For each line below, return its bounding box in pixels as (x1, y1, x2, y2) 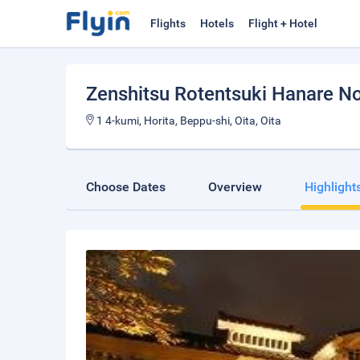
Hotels (200, 17, 234, 30)
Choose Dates (86, 179, 166, 194)
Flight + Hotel (248, 17, 317, 30)
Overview (208, 179, 262, 194)
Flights (150, 17, 186, 30)
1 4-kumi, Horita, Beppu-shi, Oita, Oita (94, 114, 281, 127)
